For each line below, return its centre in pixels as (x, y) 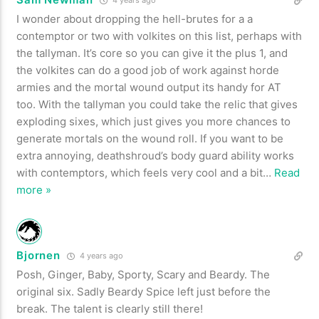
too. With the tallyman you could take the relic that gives (157, 104)
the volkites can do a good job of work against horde (148, 70)
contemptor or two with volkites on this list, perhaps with (159, 36)
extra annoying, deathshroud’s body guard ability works (156, 155)
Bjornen (38, 255)
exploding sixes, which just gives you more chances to (154, 121)
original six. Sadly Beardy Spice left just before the (144, 291)
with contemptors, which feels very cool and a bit (140, 172)
